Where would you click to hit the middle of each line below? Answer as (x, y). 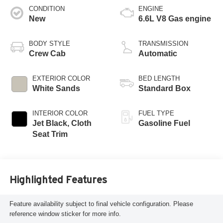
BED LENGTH (159, 78)
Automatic (158, 53)
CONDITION (47, 8)
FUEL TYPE (156, 113)
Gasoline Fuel (164, 123)
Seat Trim (50, 134)
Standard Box (165, 88)
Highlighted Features (58, 180)
